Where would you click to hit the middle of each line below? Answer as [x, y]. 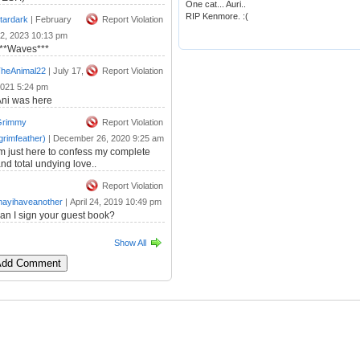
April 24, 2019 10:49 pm [116, 201]
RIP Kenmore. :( [217, 16]
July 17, [68, 70]
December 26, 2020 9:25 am [108, 138]
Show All [130, 242]
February [53, 19]
